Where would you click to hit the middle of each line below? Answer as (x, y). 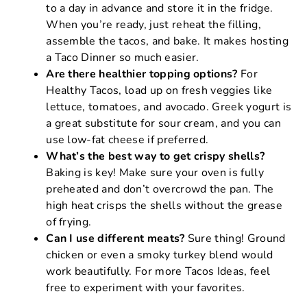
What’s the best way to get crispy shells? (156, 156)
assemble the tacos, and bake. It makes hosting (167, 41)
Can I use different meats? (115, 238)
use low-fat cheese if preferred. (127, 139)
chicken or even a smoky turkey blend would (160, 255)
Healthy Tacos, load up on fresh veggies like (159, 90)
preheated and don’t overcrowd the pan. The (160, 189)
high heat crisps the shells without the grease (164, 205)
